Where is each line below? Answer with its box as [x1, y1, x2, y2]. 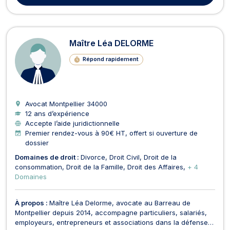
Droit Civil [109, 152, 140, 161]
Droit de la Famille [66, 162, 123, 171]
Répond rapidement [82, 55, 139, 63]
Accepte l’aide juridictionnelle [25, 119, 120, 127]
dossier [25, 138, 49, 147]
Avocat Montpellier [25, 99, 87, 108]
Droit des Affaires [127, 162, 183, 171]
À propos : [15, 198, 49, 207]
